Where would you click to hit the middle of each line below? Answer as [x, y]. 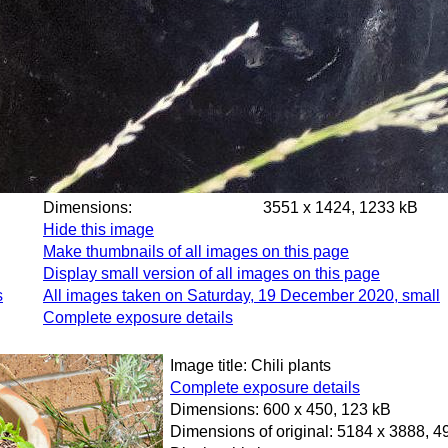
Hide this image [98, 229]
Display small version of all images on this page [211, 273]
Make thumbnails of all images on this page [196, 251]
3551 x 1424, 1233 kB [340, 207]
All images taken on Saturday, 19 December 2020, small [241, 295]
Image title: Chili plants [250, 365]
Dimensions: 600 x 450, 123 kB [280, 409]
